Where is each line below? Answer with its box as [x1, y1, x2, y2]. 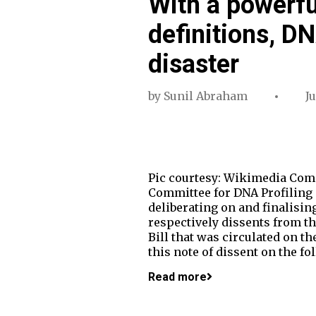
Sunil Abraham [163, 88, 248, 103]
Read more [147, 269, 207, 284]
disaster [147, 49, 239, 79]
